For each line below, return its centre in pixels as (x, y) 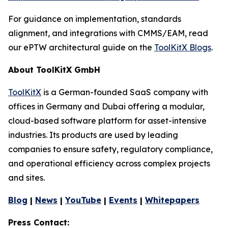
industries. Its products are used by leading (93, 135)
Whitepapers (172, 200)
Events (123, 200)
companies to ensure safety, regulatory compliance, (110, 149)
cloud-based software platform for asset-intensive (107, 120)
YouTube (83, 200)
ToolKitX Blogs (183, 47)
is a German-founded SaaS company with (125, 92)
